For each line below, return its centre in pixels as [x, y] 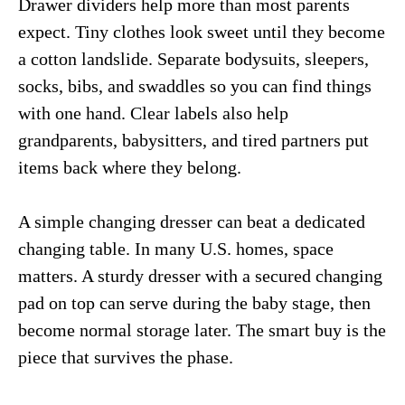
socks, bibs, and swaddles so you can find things [195, 85]
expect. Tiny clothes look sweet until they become [202, 31]
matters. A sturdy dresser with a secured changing [200, 275]
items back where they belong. [130, 167]
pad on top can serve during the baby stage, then [194, 302]
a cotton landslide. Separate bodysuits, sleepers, [193, 58]
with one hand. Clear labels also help [153, 113]
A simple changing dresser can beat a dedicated [192, 221]
